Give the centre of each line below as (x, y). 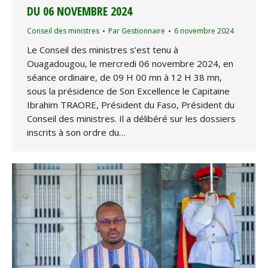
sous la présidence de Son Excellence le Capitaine (128, 91)
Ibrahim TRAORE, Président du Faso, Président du (131, 105)
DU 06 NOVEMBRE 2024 (80, 11)
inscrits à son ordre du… (76, 132)
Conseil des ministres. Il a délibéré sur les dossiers (131, 118)
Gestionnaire (143, 31)
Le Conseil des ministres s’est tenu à (103, 50)
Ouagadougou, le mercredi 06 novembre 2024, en (130, 63)
